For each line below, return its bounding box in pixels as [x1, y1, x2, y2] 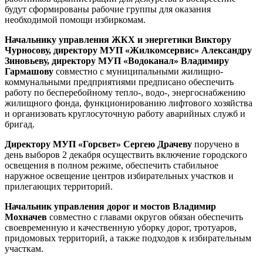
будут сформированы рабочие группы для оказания [5, 4, 211, 14]
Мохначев [5, 212, 47, 222]
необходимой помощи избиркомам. [5, 15, 146, 25]
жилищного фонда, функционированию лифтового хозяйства [5, 98, 252, 108]
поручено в [192, 139, 240, 149]
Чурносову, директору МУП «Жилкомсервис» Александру [5, 45, 252, 55]
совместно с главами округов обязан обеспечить [47, 212, 243, 222]
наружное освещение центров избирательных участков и [5, 171, 234, 181]
